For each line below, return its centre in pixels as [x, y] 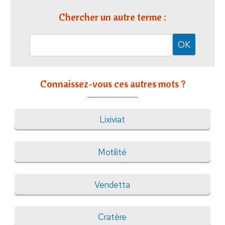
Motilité [113, 152]
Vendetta [113, 185]
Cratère [113, 217]
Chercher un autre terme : [113, 17]
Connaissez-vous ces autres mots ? [113, 84]
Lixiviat [113, 120]
